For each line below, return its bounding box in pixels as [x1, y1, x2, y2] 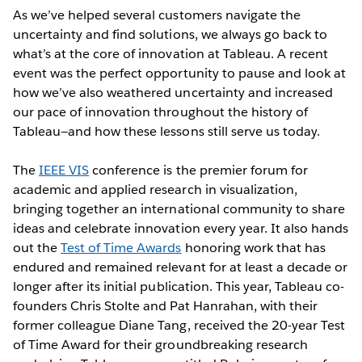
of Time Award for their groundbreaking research [13, 335, 308, 353]
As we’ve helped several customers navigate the [13, 6, 301, 23]
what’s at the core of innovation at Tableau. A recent [13, 44, 329, 62]
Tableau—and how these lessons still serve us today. [13, 122, 320, 140]
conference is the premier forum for [89, 161, 308, 179]
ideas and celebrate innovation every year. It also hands [13, 219, 349, 237]
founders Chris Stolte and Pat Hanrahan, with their [13, 297, 318, 314]
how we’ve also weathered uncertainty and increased [13, 83, 333, 101]
